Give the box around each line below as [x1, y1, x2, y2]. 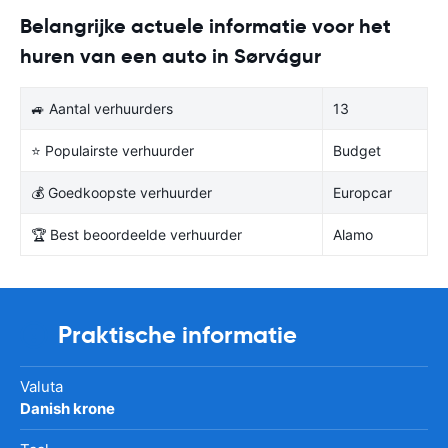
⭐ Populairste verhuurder [31, 141, 194, 159]
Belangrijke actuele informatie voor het [20, 12, 391, 39]
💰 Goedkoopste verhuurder [31, 183, 212, 201]
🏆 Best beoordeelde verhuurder [31, 225, 242, 243]
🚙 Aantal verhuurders [31, 99, 173, 117]
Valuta [20, 376, 63, 396]
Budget [333, 141, 381, 159]
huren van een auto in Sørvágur [20, 42, 321, 69]
